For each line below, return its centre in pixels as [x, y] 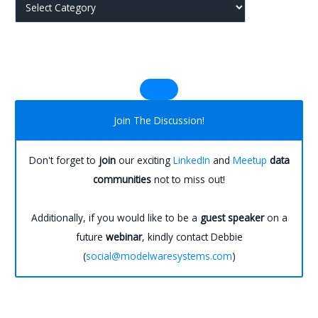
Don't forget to [64, 160]
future [91, 237]
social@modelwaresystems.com [159, 256]
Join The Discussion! [159, 121]
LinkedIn [191, 160]
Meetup [250, 160]
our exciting [144, 160]
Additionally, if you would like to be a [115, 218]
